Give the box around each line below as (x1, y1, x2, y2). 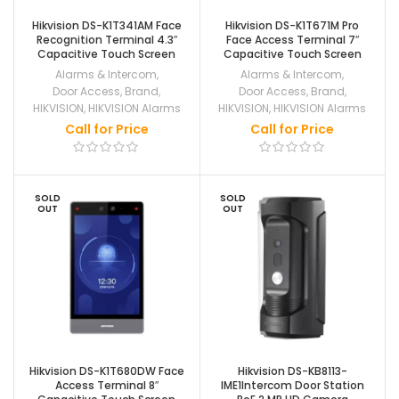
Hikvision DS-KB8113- (237, 363, 347, 379)
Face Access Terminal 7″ (225, 31, 359, 47)
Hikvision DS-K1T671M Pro (225, 17, 360, 33)
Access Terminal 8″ (54, 378, 159, 393)
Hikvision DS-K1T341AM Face (31, 17, 182, 33)
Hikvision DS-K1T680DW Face (28, 363, 184, 379)
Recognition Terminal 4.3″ (36, 31, 177, 47)
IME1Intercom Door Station (220, 378, 364, 393)
